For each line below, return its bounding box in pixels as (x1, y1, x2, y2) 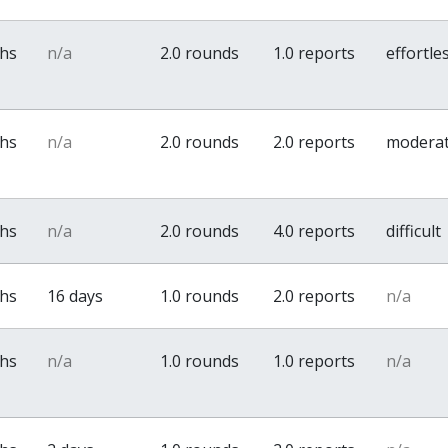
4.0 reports (273, 220, 356, 242)
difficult (386, 220, 442, 242)
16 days (47, 285, 104, 307)
